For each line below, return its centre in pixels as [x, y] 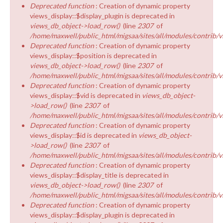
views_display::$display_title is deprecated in [99, 175]
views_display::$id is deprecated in [84, 135]
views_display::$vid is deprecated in [86, 95]
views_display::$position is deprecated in [93, 55]
